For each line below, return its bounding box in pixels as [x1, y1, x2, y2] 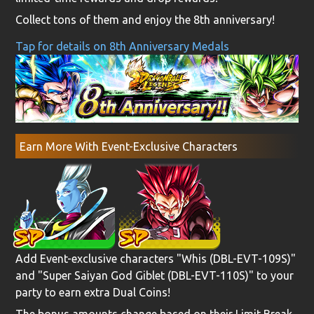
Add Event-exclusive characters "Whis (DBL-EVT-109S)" [15, 252, 296, 266]
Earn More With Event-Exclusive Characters [19, 139, 238, 153]
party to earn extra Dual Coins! [15, 286, 171, 299]
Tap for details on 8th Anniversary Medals [15, 39, 230, 53]
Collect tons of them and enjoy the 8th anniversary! [15, 13, 275, 26]
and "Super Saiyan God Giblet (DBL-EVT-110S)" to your [15, 269, 294, 282]
